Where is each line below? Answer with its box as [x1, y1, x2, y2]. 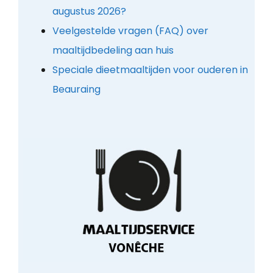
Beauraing [52, 82, 101, 96]
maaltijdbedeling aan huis [52, 43, 174, 57]
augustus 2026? [52, 4, 126, 18]
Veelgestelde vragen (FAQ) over [52, 23, 208, 38]
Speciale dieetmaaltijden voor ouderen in [52, 62, 248, 77]
